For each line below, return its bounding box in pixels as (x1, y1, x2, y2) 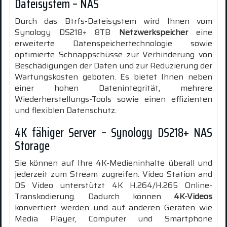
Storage (15, 136, 50, 156)
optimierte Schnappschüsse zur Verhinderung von (15, 48, 212, 61)
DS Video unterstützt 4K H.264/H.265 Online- (15, 179, 212, 192)
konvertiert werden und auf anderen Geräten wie (15, 201, 212, 214)
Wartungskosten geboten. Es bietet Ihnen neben (15, 70, 212, 83)
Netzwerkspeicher (119, 26, 188, 39)
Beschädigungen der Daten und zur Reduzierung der (15, 59, 212, 72)
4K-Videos (174, 190, 212, 203)
